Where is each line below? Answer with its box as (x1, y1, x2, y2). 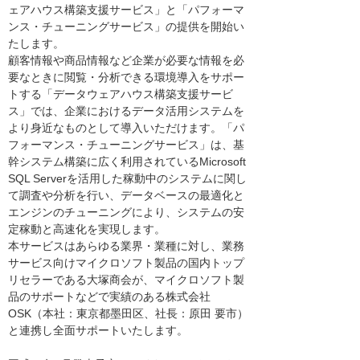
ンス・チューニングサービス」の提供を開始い (8, 20, 244, 33)
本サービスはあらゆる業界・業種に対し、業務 (8, 239, 244, 252)
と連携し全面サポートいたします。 (8, 324, 188, 337)
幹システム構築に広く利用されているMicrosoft (8, 155, 246, 168)
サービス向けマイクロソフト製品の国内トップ (8, 256, 244, 269)
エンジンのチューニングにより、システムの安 (8, 206, 244, 219)
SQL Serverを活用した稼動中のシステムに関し (8, 172, 247, 185)
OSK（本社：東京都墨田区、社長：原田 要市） (8, 307, 248, 320)
